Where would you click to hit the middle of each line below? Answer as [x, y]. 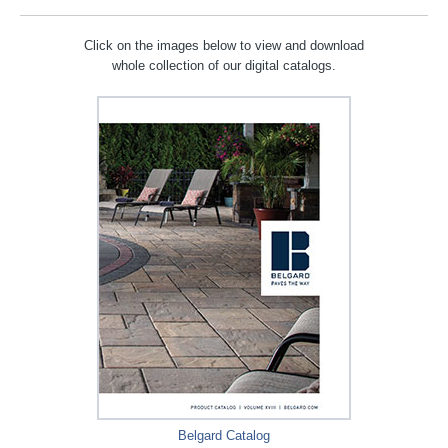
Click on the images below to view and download [224, 45]
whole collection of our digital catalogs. [224, 65]
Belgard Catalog [224, 435]
